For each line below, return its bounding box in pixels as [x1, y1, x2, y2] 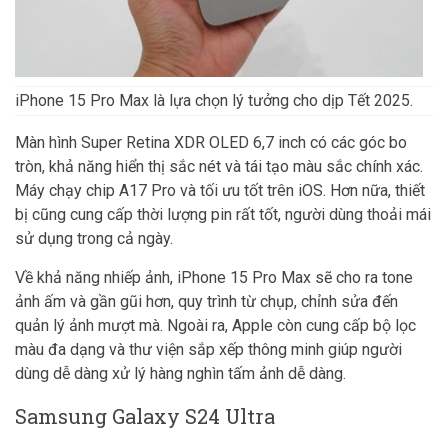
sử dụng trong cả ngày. [15, 229, 173, 248]
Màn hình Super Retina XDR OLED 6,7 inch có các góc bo [15, 133, 407, 152]
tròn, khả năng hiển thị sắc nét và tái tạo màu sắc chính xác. [15, 157, 423, 176]
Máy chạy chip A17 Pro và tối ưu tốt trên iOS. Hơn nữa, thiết [15, 181, 425, 200]
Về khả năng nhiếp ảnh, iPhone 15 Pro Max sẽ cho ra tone [15, 268, 413, 287]
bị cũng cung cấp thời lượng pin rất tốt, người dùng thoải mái [15, 205, 431, 224]
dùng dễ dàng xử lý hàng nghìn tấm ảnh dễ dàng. [15, 364, 346, 383]
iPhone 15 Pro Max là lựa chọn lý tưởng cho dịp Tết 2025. [15, 91, 413, 110]
